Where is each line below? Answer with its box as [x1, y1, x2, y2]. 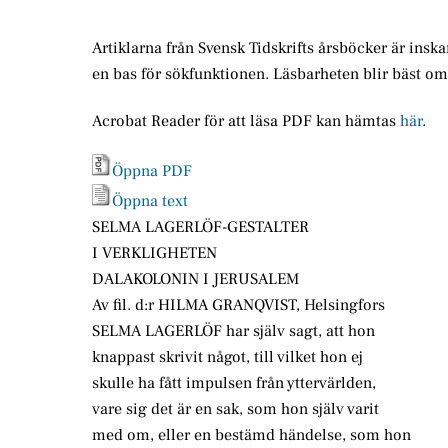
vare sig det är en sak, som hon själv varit [92, 399, 379, 420]
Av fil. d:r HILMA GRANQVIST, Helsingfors [92, 295, 385, 316]
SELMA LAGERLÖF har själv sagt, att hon [92, 321, 375, 342]
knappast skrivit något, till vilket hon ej [92, 347, 363, 368]
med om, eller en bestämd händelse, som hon [92, 425, 411, 446]
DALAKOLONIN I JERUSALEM [92, 269, 299, 290]
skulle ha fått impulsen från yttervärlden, [92, 373, 376, 394]
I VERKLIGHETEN [92, 243, 217, 264]
